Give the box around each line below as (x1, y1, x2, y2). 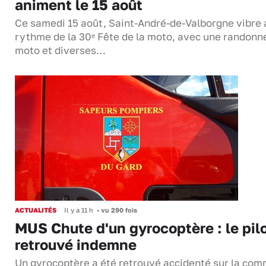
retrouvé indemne (15, 236, 137, 254)
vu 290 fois (99, 206, 137, 214)
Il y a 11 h (64, 206, 93, 214)
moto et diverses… (15, 45, 106, 57)
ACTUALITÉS (15, 206, 56, 214)
